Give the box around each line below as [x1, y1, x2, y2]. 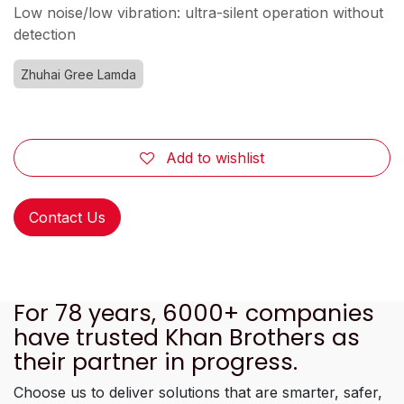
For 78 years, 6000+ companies [14, 297, 374, 329]
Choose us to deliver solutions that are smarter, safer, [14, 382, 382, 401]
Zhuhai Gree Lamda [21, 66, 136, 82]
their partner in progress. [14, 345, 298, 378]
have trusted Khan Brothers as [14, 321, 360, 353]
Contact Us [29, 207, 106, 226]
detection [14, 24, 76, 43]
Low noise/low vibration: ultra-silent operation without [14, 3, 383, 22]
